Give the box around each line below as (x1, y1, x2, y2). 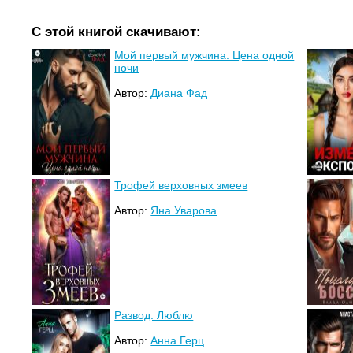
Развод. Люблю (114, 308, 194, 321)
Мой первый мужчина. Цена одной (114, 48, 295, 61)
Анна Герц (150, 333, 205, 347)
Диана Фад (150, 86, 208, 99)
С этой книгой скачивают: (32, 23, 202, 39)
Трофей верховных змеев (114, 178, 248, 191)
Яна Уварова (150, 203, 217, 217)
